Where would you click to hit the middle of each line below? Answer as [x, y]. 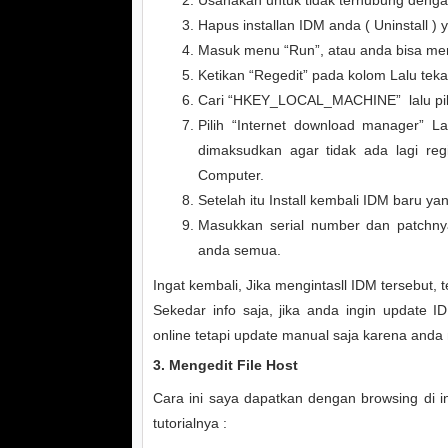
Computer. [231, 175]
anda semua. [239, 250]
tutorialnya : [192, 423]
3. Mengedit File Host [225, 365]
